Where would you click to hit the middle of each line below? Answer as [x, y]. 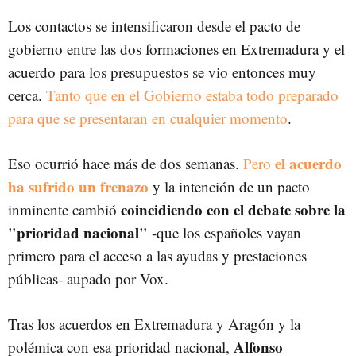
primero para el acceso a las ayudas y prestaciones [157, 255]
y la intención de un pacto [229, 186]
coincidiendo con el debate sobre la [233, 209]
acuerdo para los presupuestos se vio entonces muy [162, 72]
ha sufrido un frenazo [78, 186]
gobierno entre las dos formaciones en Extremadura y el [176, 48]
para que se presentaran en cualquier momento [148, 118]
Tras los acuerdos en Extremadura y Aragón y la [154, 323]
